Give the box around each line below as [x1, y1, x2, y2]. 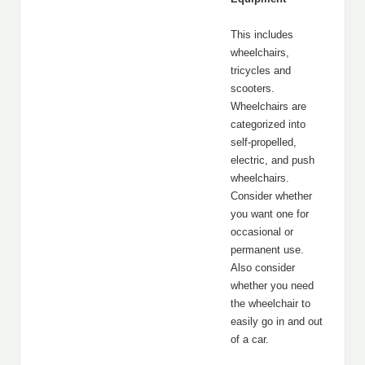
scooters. [231, 82, 275, 95]
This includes [231, 29, 293, 41]
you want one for [231, 208, 309, 220]
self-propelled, [231, 136, 297, 148]
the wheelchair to [231, 297, 310, 310]
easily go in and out [231, 315, 323, 328]
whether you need [231, 279, 314, 292]
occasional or [231, 226, 293, 238]
